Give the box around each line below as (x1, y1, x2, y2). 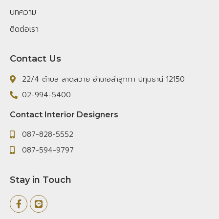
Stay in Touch (10, 174, 71, 185)
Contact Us (10, 53, 61, 64)
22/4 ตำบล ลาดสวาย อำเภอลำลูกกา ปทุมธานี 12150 (22, 73, 185, 85)
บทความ (10, 6, 36, 18)
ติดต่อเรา (10, 23, 39, 35)
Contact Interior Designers (10, 109, 118, 119)
